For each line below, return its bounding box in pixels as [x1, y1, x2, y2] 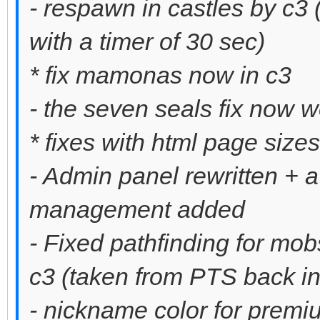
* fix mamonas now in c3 [29, 61, 291, 89]
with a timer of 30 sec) [29, 27, 265, 55]
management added [29, 195, 245, 223]
